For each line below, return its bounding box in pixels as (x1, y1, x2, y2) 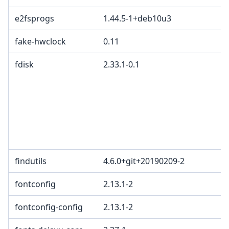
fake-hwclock (15, 36, 66, 48)
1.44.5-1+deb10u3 (103, 13, 171, 25)
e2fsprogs (15, 13, 54, 25)
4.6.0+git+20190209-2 (103, 155, 185, 167)
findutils (15, 155, 47, 167)
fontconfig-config (15, 201, 83, 213)
